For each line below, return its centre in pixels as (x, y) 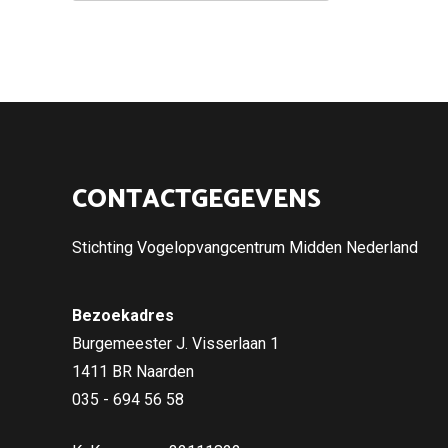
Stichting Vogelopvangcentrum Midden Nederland (245, 248)
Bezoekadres (123, 316)
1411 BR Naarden (133, 372)
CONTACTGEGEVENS (196, 200)
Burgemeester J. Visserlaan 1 (175, 344)
